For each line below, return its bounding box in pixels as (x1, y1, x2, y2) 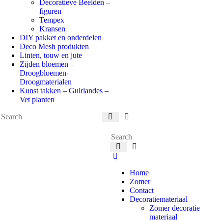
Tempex (39, 16, 64, 24)
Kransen (39, 25, 65, 33)
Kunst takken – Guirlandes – (20, 86, 109, 95)
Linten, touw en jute (20, 51, 82, 59)
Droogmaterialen (20, 78, 72, 86)
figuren (39, 7, 61, 15)
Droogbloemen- (20, 69, 69, 77)
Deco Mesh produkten (20, 42, 89, 51)
